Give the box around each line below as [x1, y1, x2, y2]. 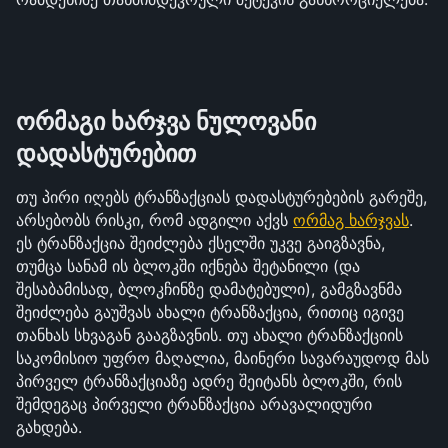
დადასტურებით [16, 139, 196, 168]
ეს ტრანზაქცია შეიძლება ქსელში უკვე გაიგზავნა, [16, 233, 385, 253]
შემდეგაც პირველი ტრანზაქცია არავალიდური [16, 394, 372, 414]
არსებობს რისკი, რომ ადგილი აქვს [16, 210, 293, 230]
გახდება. [16, 417, 87, 437]
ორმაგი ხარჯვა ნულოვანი [16, 107, 316, 136]
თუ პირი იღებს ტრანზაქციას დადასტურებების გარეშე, [16, 187, 427, 207]
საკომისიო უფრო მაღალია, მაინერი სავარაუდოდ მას [16, 348, 429, 368]
